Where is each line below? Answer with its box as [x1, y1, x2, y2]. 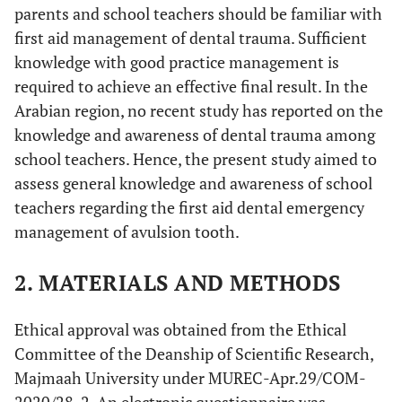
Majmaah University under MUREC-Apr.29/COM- [14, 367, 366, 389]
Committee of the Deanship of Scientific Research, [14, 343, 373, 364]
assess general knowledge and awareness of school [14, 172, 372, 194]
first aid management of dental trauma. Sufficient [14, 27, 367, 48]
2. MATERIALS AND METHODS [14, 268, 341, 297]
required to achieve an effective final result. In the [14, 75, 368, 97]
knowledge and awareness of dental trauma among [14, 124, 375, 145]
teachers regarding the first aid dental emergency [14, 197, 364, 218]
